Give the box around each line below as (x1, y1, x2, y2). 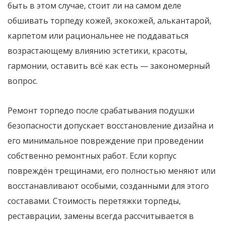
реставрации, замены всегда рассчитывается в (8, 210, 194, 221)
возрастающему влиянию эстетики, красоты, (8, 45, 187, 56)
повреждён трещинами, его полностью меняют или (8, 165, 215, 176)
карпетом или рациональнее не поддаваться (8, 30, 188, 41)
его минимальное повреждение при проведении (8, 135, 203, 146)
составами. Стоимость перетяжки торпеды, (8, 195, 181, 206)
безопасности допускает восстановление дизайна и (8, 120, 213, 131)
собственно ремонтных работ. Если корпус (8, 150, 176, 161)
